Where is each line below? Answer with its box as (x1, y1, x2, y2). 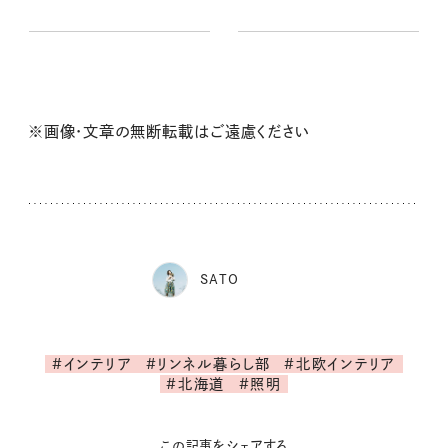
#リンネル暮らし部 (145, 356, 271, 371)
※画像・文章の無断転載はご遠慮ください (28, 124, 311, 140)
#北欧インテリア (284, 356, 396, 371)
